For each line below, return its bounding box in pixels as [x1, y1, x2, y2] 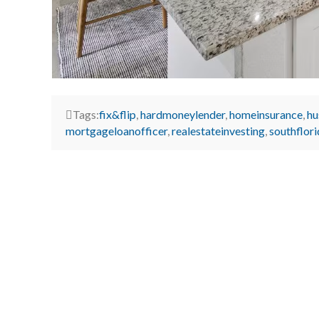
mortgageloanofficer [66, 123, 167, 137]
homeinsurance [229, 107, 303, 121]
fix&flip [99, 107, 136, 121]
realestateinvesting [172, 123, 265, 137]
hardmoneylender [140, 107, 225, 121]
